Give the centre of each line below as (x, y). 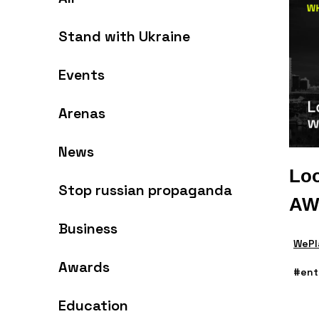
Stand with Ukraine (124, 36)
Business (88, 229)
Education (93, 305)
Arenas (82, 113)
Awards (84, 267)
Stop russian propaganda (145, 190)
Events (82, 75)
